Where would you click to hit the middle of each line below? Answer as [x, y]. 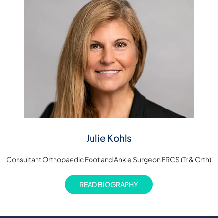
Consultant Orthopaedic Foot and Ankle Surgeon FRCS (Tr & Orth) [109, 159]
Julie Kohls [109, 137]
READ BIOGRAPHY [109, 184]
